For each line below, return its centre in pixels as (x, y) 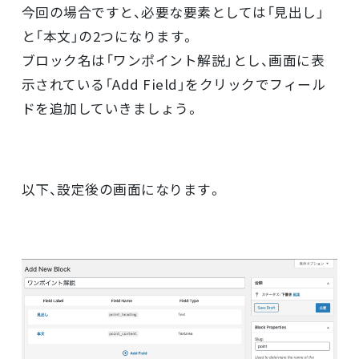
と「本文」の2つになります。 (108, 36)
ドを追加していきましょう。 (111, 108)
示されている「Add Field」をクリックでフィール (173, 84)
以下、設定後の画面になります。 (122, 190)
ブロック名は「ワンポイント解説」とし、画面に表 (173, 60)
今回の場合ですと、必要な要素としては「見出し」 (173, 12)
